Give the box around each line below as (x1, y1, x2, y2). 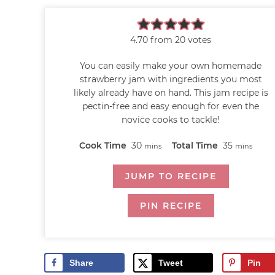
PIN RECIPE (139, 199, 202, 211)
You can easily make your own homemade (80, 60, 262, 71)
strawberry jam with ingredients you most (79, 73, 262, 85)
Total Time (171, 139, 220, 151)
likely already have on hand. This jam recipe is (73, 87, 268, 98)
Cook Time (79, 139, 130, 151)
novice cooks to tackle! (122, 114, 220, 125)
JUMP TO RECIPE (125, 170, 217, 182)
